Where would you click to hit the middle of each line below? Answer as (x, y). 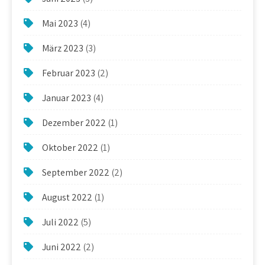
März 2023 (63, 48)
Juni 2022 (62, 247)
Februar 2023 (69, 73)
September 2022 (76, 172)
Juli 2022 (60, 222)
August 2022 (67, 197)
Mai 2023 (60, 23)
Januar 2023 (67, 98)
